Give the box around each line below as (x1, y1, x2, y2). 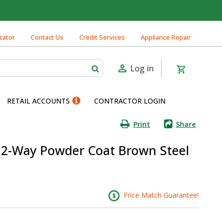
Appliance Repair (141, 33, 191, 42)
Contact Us (31, 33, 63, 42)
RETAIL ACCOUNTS (7, 96, 70, 106)
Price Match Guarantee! (121, 190, 199, 200)
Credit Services (79, 33, 125, 42)
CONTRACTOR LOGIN (94, 96, 166, 106)
